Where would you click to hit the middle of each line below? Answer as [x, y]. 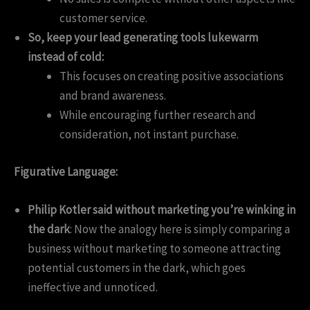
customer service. [103, 18]
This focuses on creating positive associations [171, 76]
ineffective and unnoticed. [93, 287]
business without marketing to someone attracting [154, 248]
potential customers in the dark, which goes [137, 267]
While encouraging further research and [157, 115]
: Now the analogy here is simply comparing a [180, 229]
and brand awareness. [112, 96]
